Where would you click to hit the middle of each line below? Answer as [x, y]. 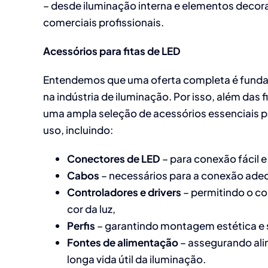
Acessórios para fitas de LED [112, 51]
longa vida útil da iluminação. [136, 259]
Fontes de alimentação [123, 242]
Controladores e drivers [124, 192]
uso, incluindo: [78, 130]
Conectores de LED [114, 158]
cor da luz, [91, 208]
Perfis [81, 225]
